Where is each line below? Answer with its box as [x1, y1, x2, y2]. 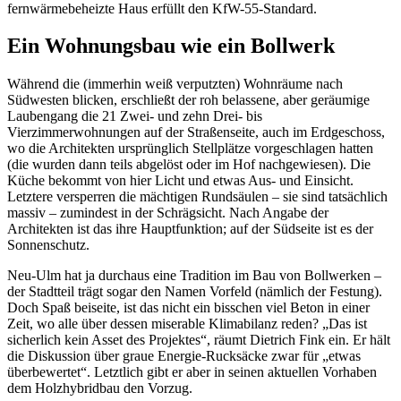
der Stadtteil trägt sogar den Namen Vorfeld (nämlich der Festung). [7, 284, 382, 300]
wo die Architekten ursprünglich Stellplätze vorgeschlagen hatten [7, 141, 373, 157]
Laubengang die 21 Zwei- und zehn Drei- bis [7, 108, 262, 124]
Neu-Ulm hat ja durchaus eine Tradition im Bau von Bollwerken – [7, 268, 381, 284]
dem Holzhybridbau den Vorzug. [7, 380, 192, 397]
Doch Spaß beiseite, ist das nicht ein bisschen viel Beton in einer [7, 300, 370, 316]
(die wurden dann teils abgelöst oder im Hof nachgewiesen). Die [7, 157, 371, 173]
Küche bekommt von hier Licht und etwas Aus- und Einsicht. [7, 173, 354, 189]
